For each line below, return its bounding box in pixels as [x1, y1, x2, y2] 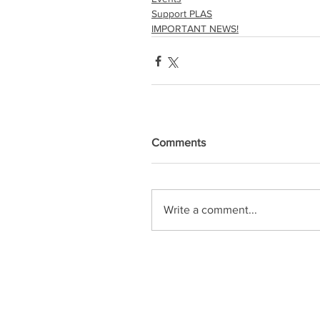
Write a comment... [164, 204, 257, 216]
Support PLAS [151, 8, 212, 19]
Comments [151, 136, 206, 149]
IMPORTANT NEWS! [151, 23, 239, 34]
